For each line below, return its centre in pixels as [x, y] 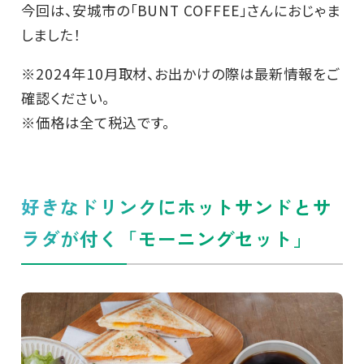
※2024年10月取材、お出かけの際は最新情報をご [180, 73]
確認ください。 [65, 97]
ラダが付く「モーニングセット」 [167, 238]
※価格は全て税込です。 [95, 122]
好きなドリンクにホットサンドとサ [177, 206]
